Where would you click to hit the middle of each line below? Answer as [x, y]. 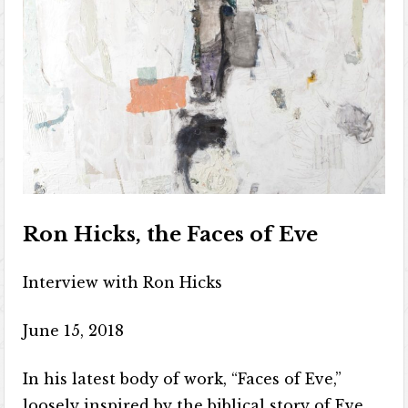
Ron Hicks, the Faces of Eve [171, 234]
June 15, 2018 [74, 330]
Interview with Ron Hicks [123, 282]
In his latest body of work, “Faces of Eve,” [183, 378]
